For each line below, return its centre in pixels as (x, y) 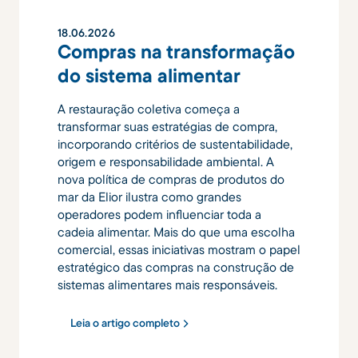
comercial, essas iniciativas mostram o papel (179, 250)
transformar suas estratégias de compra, (167, 127)
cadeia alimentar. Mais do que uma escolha (176, 232)
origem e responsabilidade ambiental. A (166, 162)
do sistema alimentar (149, 76)
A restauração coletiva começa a (149, 109)
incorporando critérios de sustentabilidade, (175, 144)
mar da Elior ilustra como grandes (149, 197)
